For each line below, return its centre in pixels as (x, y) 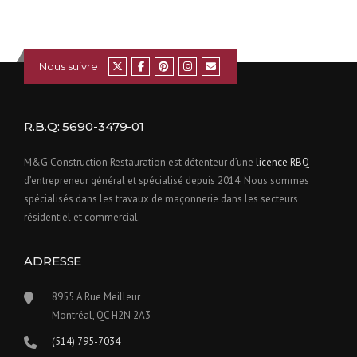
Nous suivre (68, 66)
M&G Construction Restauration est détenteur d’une (140, 163)
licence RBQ (282, 163)
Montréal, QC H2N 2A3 (101, 316)
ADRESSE (53, 261)
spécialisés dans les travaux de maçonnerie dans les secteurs (161, 199)
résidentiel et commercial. (82, 218)
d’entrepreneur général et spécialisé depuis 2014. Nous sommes (167, 181)
